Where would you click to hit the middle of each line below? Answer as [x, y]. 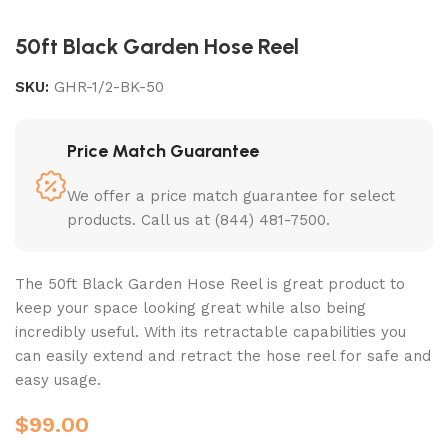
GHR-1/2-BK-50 [109, 87]
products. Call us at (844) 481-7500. [198, 220]
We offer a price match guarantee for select [231, 196]
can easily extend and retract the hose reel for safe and [223, 356]
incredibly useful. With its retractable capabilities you [210, 332]
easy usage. [58, 380]
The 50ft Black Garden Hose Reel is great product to [210, 284]
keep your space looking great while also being [190, 308]
